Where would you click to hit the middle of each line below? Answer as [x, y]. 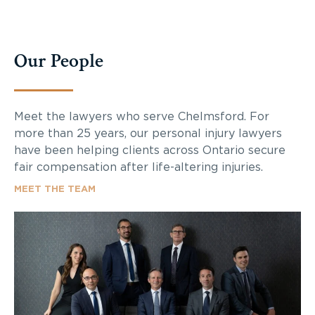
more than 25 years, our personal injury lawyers [148, 133]
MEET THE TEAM [55, 189]
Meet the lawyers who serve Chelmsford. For [142, 116]
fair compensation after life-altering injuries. [139, 167]
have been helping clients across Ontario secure [150, 150]
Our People [59, 60]
